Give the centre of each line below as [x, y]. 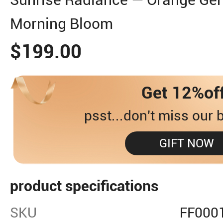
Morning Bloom [61, 24]
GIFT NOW [187, 143]
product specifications [84, 186]
